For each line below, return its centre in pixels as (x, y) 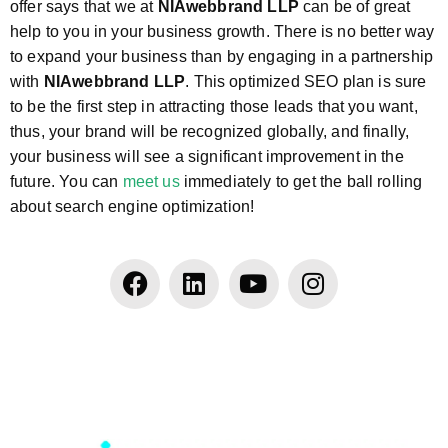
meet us (151, 181)
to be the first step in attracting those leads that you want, (214, 106)
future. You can (66, 181)
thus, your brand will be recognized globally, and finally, (210, 131)
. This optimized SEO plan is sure (306, 81)
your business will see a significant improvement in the (207, 156)
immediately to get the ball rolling (301, 181)
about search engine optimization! (132, 206)
